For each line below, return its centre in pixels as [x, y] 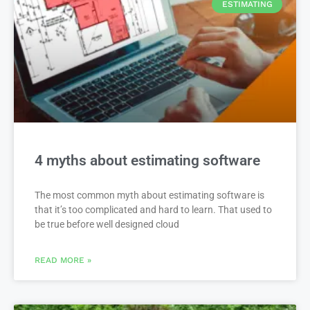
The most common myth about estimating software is [149, 195]
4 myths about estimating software [147, 160]
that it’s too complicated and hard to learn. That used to [153, 209]
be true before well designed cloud [107, 224]
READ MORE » [63, 260]
